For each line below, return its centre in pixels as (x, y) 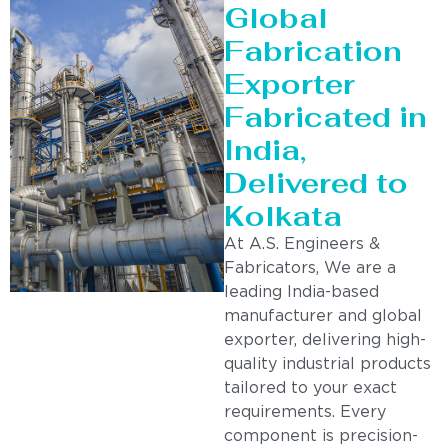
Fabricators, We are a (310, 268)
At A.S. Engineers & (302, 244)
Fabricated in (325, 116)
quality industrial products (327, 364)
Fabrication (313, 50)
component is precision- (321, 436)
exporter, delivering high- (325, 340)
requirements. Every (305, 412)
